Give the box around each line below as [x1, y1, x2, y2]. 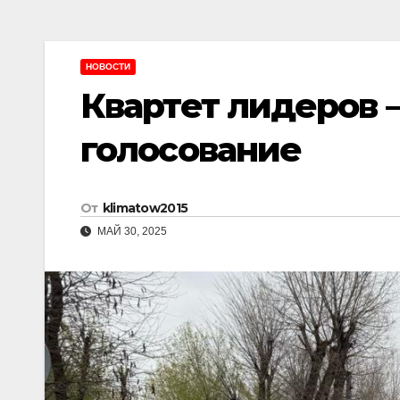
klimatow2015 [102, 200, 188, 217]
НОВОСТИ [86, 62, 130, 71]
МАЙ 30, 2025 [95, 225, 167, 238]
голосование [80, 129, 302, 171]
